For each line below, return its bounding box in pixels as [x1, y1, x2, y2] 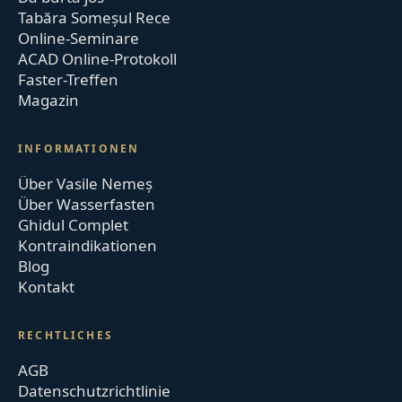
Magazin [18, 89, 80, 110]
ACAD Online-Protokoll [18, 48, 178, 69]
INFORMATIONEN [18, 140, 140, 156]
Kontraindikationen [18, 234, 158, 256]
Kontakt [18, 275, 75, 297]
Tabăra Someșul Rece [18, 6, 171, 28]
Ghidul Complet [18, 214, 129, 235]
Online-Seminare [18, 27, 140, 48]
